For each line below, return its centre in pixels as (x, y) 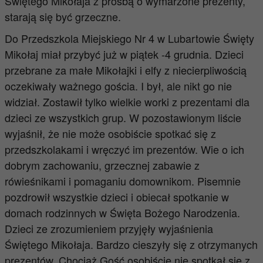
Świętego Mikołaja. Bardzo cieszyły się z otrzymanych (131, 244)
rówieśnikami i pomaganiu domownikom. (101, 181)
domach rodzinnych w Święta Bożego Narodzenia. (122, 213)
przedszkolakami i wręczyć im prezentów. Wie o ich (124, 149)
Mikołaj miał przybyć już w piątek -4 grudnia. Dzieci (124, 54)
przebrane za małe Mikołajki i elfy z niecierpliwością (125, 70)
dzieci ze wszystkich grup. (67, 117)
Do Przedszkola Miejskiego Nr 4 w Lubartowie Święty (129, 38)
